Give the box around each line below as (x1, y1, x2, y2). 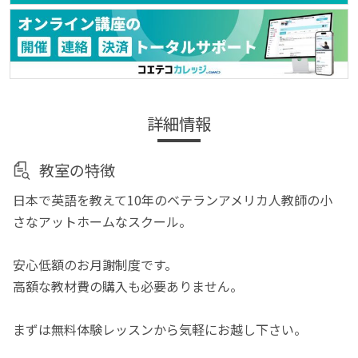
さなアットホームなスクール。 (13, 211, 193, 231)
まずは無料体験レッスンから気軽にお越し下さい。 (13, 319, 308, 339)
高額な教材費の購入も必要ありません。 (13, 276, 244, 296)
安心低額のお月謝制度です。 (13, 254, 178, 274)
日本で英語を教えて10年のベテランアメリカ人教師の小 (13, 189, 333, 209)
